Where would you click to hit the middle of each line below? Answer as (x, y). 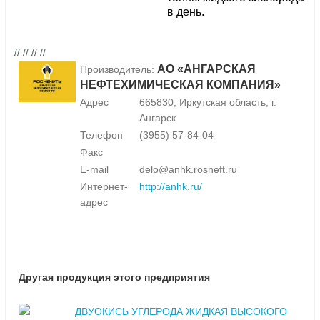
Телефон (101, 135)
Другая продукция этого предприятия (114, 277)
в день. (186, 12)
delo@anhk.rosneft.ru (188, 170)
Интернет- (104, 187)
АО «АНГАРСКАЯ (206, 69)
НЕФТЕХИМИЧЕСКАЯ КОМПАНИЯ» (180, 85)
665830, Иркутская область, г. (208, 102)
